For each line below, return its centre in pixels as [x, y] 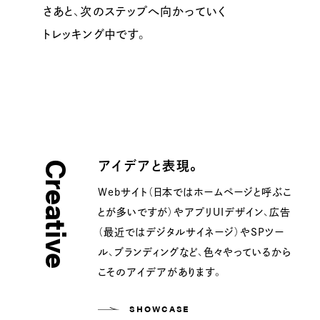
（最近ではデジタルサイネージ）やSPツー [191, 231]
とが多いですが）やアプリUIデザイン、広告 [194, 211]
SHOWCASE [160, 308]
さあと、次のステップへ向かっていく [135, 10]
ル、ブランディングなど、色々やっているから [195, 251]
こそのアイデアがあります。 [160, 271]
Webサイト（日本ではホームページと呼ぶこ [195, 191]
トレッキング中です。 [96, 33]
